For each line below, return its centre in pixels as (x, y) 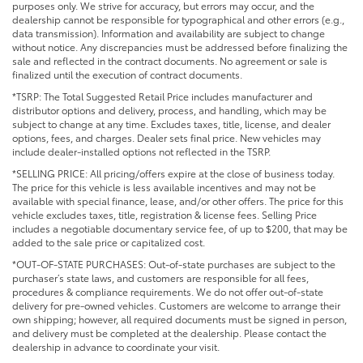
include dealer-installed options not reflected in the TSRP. (141, 151)
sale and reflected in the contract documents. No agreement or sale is (170, 60)
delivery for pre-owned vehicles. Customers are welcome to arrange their (176, 305)
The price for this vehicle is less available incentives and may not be (164, 186)
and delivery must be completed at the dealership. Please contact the (169, 332)
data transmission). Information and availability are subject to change (169, 32)
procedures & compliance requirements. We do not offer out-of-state (168, 291)
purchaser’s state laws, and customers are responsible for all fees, (160, 277)
